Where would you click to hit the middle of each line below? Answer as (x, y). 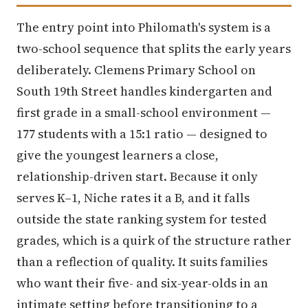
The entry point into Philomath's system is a (144, 27)
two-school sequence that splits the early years (154, 48)
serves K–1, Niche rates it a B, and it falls (133, 198)
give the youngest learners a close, (118, 155)
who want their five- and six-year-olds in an (142, 283)
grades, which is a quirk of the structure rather (154, 240)
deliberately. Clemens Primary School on (136, 70)
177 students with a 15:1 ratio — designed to (142, 134)
